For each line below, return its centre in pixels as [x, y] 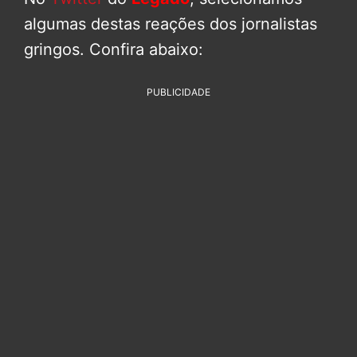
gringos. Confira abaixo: [114, 50]
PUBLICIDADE [178, 92]
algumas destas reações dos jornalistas [171, 24]
